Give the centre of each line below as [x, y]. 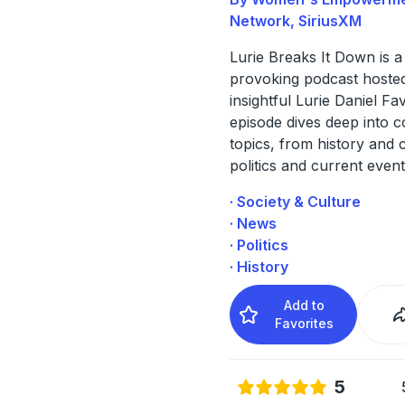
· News [253, 223]
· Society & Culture [295, 201]
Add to [305, 305]
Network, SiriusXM [295, 20]
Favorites [305, 323]
